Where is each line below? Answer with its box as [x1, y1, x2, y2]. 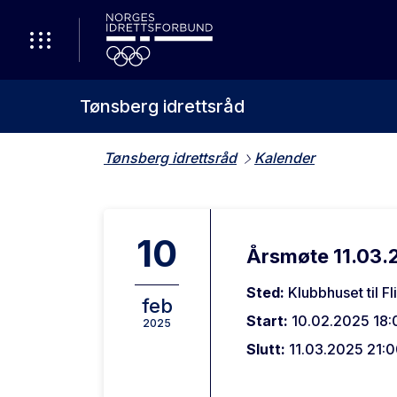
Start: [246, 312, 292, 330]
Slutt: [246, 340, 289, 358]
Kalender [254, 149, 315, 167]
